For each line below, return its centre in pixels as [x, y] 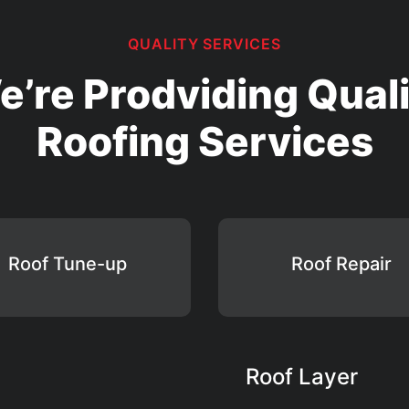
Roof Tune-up [68, 264]
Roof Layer [302, 377]
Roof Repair [341, 264]
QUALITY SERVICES [204, 44]
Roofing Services [204, 142]
